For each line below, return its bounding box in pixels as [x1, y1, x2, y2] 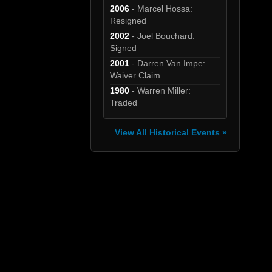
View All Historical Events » [114, 127, 227, 137]
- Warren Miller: [129, 86, 191, 95]
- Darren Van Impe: [129, 59, 206, 68]
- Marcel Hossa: [129, 4, 193, 13]
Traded [110, 98, 138, 107]
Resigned [110, 16, 147, 25]
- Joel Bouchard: [129, 32, 195, 41]
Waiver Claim [110, 71, 161, 80]
